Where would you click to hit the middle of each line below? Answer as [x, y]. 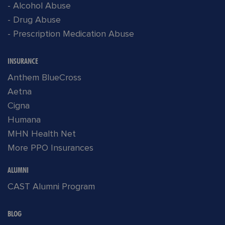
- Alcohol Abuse [39, 6]
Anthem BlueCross [44, 78]
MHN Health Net [42, 134]
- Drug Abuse [34, 20]
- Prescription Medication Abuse [71, 34]
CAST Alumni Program [51, 187]
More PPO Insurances [50, 148]
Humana [24, 120]
